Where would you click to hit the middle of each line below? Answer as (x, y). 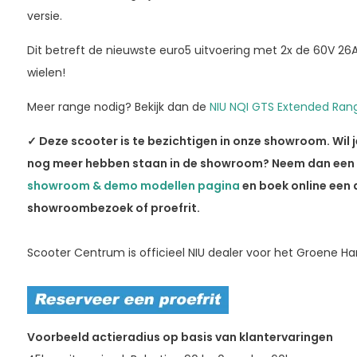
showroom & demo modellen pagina (133, 185)
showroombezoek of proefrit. (113, 208)
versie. (46, 16)
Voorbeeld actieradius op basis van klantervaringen (180, 337)
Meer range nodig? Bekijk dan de (118, 106)
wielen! (46, 72)
